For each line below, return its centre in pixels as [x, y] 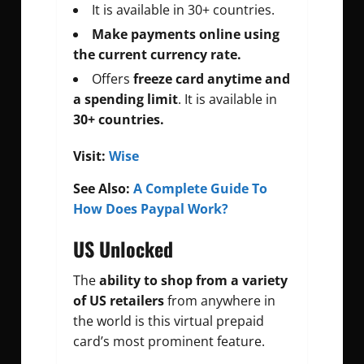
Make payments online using [186, 35]
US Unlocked [123, 249]
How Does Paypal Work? [151, 209]
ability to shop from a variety [193, 281]
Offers [111, 79]
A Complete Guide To [200, 189]
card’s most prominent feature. [169, 342]
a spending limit [126, 100]
